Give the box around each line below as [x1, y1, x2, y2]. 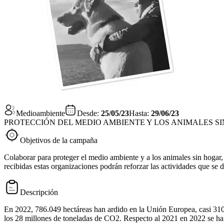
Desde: [77, 109, 99, 118]
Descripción [20, 188, 58, 197]
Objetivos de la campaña [20, 136, 97, 145]
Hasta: [129, 109, 149, 118]
